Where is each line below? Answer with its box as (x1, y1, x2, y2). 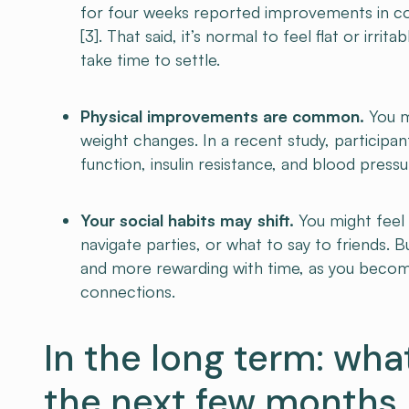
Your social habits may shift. (80, 210, 294, 230)
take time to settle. (80, 49, 220, 69)
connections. (80, 281, 175, 301)
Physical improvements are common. (80, 106, 364, 126)
